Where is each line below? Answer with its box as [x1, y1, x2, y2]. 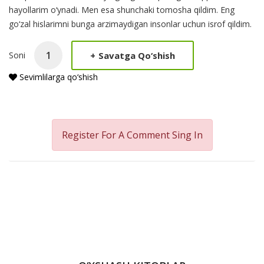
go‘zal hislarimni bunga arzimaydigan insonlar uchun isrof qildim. [9, 18, 252, 30]
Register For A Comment [61, 128, 172, 142]
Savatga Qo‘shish [98, 49, 175, 61]
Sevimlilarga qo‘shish [17, 71, 98, 83]
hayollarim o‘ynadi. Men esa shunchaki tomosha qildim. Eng [9, 4, 235, 16]
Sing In [171, 128, 203, 142]
